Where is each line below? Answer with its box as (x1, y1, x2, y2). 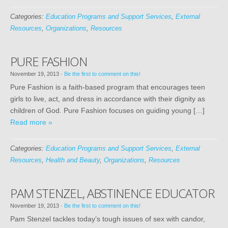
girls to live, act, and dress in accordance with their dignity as (10, 95, 205, 103)
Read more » (10, 118, 52, 126)
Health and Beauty (46, 156, 100, 164)
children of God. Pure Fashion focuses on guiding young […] (10, 106, 205, 115)
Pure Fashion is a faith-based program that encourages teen (10, 83, 205, 91)
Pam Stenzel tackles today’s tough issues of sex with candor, (10, 215, 205, 223)
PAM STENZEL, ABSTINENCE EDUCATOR (10, 185, 215, 202)
